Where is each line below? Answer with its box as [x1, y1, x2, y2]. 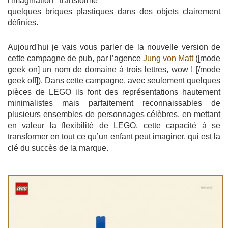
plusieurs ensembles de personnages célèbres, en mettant [8, 110, 220, 119]
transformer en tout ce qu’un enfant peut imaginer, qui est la [8, 132, 220, 141]
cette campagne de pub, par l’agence [8, 54, 143, 63]
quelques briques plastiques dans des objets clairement [8, 7, 220, 16]
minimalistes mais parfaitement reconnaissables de [8, 99, 220, 108]
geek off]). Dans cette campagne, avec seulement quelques [8, 76, 220, 85]
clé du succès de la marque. [8, 144, 108, 153]
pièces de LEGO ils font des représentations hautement [8, 88, 220, 97]
